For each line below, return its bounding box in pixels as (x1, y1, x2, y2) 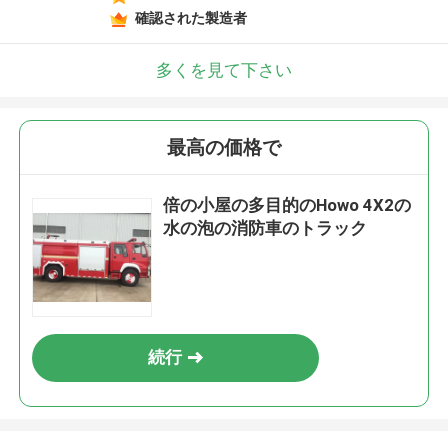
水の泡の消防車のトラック (163, 218, 368, 239)
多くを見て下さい (156, 59, 292, 80)
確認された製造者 (134, 9, 247, 26)
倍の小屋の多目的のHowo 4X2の (163, 195, 412, 216)
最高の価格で (167, 136, 281, 160)
